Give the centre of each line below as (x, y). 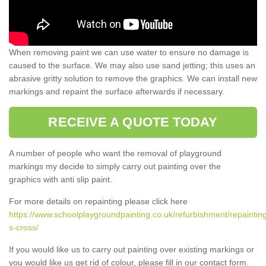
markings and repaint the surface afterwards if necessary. (118, 91)
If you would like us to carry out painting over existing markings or (132, 249)
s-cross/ (24, 227)
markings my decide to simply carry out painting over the (115, 166)
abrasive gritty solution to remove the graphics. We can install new (133, 78)
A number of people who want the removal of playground (115, 153)
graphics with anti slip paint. (61, 179)
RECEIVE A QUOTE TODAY (133, 122)
